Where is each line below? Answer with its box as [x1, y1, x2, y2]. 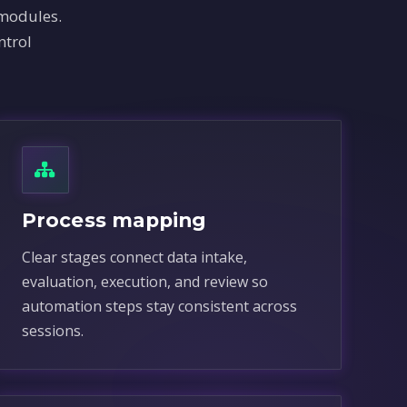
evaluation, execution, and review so [21, 272, 268, 292]
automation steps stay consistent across [21, 296, 297, 316]
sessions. [21, 321, 84, 341]
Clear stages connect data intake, [21, 247, 247, 267]
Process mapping [21, 208, 207, 232]
